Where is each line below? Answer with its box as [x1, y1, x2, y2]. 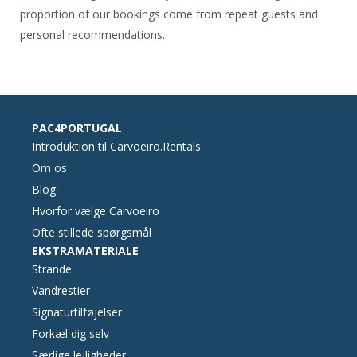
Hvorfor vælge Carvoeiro [32, 202, 159, 218]
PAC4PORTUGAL [32, 120, 122, 135]
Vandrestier [32, 282, 90, 298]
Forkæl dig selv [32, 325, 109, 341]
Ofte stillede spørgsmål [32, 224, 151, 240]
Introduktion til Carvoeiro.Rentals [32, 138, 201, 154]
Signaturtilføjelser [32, 304, 122, 320]
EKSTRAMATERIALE [32, 242, 139, 258]
